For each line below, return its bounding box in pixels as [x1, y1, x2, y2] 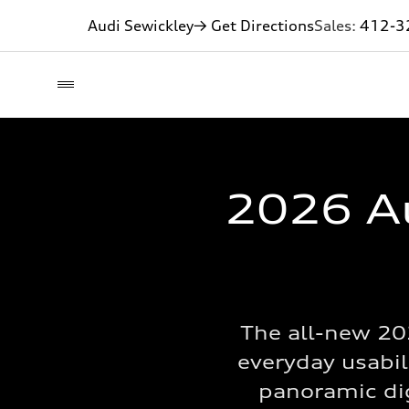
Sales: [314, 16, 360, 35]
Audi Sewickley [88, 16, 194, 35]
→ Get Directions [194, 16, 314, 35]
